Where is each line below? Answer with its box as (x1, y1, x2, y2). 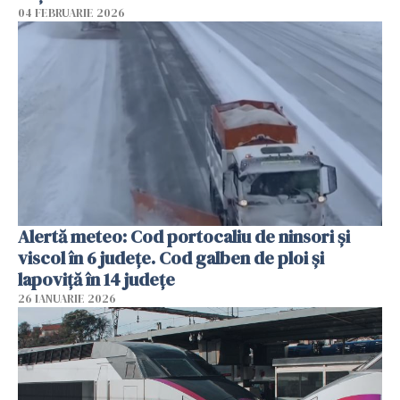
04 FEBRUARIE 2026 (18, 4, 125, 21)
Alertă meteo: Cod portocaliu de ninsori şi (18, 224, 350, 250)
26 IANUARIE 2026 (18, 291, 116, 307)
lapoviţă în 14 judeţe (18, 267, 175, 293)
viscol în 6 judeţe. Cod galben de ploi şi (18, 246, 324, 271)
